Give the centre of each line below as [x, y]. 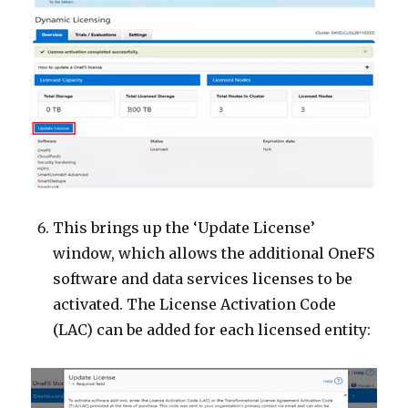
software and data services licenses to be [203, 279]
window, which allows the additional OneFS [214, 254]
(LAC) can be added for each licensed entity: [212, 330]
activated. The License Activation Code [195, 305]
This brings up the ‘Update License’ [184, 228]
